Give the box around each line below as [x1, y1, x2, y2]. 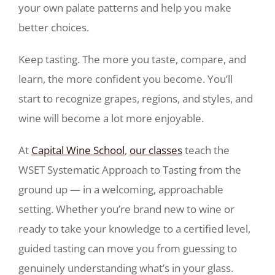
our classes [130, 143, 182, 157]
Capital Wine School [31, 143, 125, 157]
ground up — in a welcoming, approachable [18, 182, 223, 196]
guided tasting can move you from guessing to [18, 241, 237, 255]
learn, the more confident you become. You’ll [18, 72, 233, 86]
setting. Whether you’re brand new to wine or [18, 202, 234, 216]
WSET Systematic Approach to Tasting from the [18, 163, 241, 177]
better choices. [18, 20, 89, 34]
